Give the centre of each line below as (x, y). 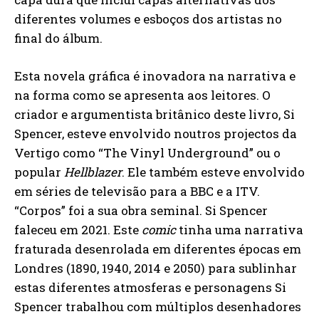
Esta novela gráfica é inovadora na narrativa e (155, 76)
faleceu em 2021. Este (78, 230)
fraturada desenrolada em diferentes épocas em (158, 249)
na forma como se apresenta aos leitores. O (142, 95)
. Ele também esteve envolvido (213, 172)
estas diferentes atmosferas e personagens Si (150, 287)
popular (39, 172)
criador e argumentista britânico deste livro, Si (155, 114)
